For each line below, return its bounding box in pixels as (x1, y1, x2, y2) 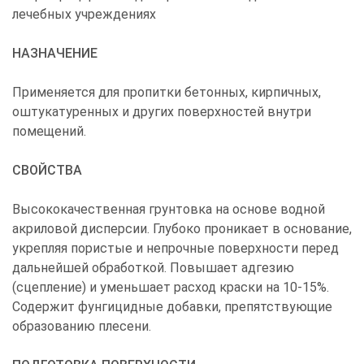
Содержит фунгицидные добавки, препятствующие (12, 298, 332, 314)
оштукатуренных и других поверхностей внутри (12, 103, 311, 119)
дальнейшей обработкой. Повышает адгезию (12, 259, 294, 275)
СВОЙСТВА (12, 162, 82, 178)
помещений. (12, 123, 86, 139)
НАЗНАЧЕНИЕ (12, 45, 97, 61)
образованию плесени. (12, 318, 151, 334)
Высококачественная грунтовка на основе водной (12, 201, 325, 217)
